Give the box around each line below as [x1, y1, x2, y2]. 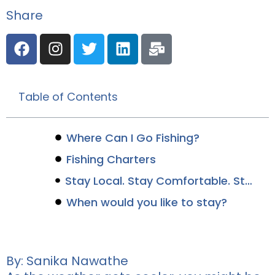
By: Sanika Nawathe [6, 252, 128, 269]
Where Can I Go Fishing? [66, 130, 199, 145]
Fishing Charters [66, 151, 156, 167]
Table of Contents [18, 88, 118, 104]
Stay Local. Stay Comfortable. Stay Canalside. [244, 172, 252, 188]
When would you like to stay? [66, 194, 227, 210]
